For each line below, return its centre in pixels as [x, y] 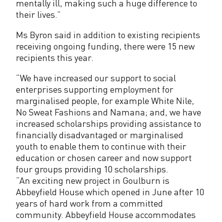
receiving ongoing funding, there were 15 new [105, 46]
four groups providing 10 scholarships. [92, 169]
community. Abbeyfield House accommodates [106, 214]
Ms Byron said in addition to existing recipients [108, 34]
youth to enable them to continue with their [101, 146]
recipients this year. [55, 57]
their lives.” [38, 14]
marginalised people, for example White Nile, [105, 100]
